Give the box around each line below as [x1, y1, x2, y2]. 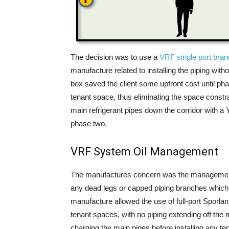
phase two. [71, 119, 107, 128]
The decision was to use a [71, 53, 159, 61]
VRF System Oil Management [71, 145, 218, 158]
